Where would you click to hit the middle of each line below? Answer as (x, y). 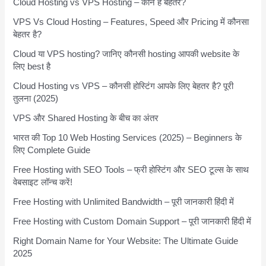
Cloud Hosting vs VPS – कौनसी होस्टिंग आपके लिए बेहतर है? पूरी (123, 86)
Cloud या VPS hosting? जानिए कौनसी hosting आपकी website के (126, 54)
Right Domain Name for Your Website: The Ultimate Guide (126, 241)
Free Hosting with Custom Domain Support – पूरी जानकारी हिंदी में (132, 222)
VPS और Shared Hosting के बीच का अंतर (86, 118)
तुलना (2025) (36, 99)
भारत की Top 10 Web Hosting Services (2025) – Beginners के (128, 138)
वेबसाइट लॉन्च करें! (43, 183)
